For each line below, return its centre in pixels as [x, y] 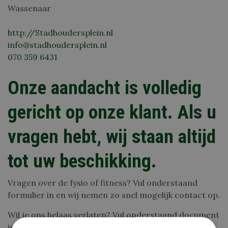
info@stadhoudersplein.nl [57, 45]
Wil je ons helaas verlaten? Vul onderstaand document [113, 215]
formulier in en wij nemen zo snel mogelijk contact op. [114, 195]
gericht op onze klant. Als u [112, 112]
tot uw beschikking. [82, 161]
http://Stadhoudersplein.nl [60, 32]
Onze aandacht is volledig [105, 87]
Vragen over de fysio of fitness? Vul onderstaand [103, 183]
